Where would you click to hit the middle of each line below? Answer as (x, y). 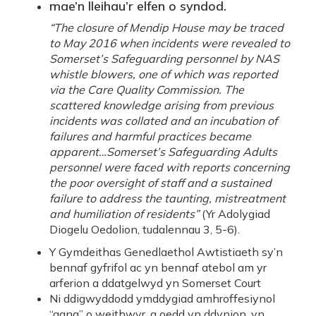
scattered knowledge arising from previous (162, 105)
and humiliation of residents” (124, 214)
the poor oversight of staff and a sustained (160, 183)
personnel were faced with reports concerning (170, 167)
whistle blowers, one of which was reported (164, 74)
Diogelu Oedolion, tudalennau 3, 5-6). (145, 229)
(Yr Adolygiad (235, 214)
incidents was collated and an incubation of (163, 121)
